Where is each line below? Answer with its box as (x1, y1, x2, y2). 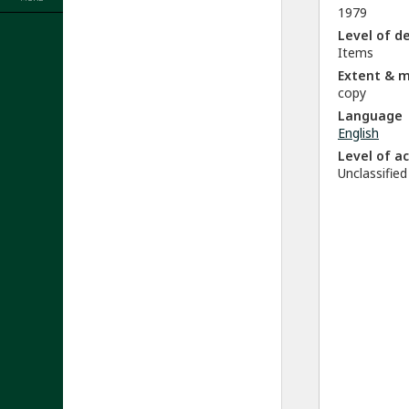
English (338, 124, 379, 142)
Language (338, 107, 403, 124)
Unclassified (338, 164, 407, 182)
